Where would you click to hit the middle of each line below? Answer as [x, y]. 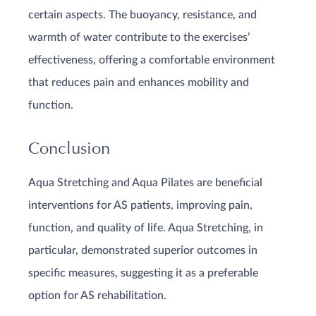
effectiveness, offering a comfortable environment [152, 60]
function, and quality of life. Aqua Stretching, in [146, 228]
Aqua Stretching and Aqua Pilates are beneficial [145, 183]
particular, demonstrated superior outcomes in [143, 250]
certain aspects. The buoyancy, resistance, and [142, 15]
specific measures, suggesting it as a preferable [143, 273]
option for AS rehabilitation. [97, 296]
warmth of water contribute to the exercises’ [139, 37]
